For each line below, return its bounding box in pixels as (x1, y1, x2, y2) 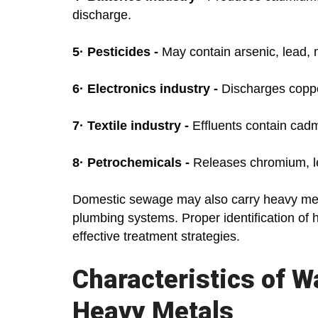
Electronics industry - (87, 82, 221, 97)
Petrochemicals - (87, 155, 190, 170)
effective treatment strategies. (72, 229, 240, 244)
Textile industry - (87, 119, 189, 133)
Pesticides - (87, 45, 158, 60)
